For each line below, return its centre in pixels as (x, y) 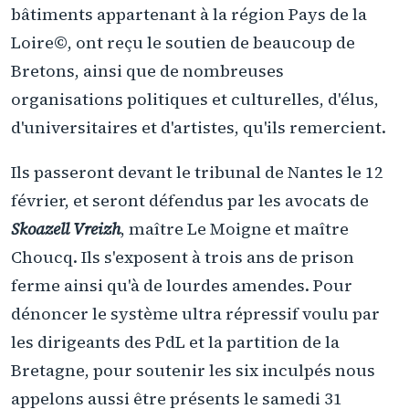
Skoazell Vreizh (66, 228)
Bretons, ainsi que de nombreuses (147, 71)
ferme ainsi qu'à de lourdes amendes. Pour (182, 285)
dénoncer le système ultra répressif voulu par (195, 313)
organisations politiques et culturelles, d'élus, (195, 100)
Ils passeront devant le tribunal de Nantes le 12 (197, 172)
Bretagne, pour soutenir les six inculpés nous (193, 370)
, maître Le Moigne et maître (235, 228)
